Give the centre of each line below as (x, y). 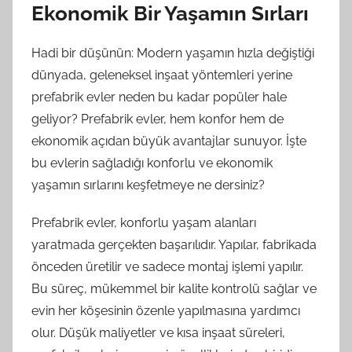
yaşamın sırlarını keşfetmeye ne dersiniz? (148, 185)
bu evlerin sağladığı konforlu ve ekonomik (152, 163)
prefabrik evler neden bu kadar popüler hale (159, 97)
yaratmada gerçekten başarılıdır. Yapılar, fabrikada (174, 245)
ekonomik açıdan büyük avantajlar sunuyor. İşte (169, 141)
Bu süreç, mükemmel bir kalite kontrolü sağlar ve (174, 289)
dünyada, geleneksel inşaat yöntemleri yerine (162, 75)
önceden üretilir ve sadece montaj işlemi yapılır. (167, 267)
